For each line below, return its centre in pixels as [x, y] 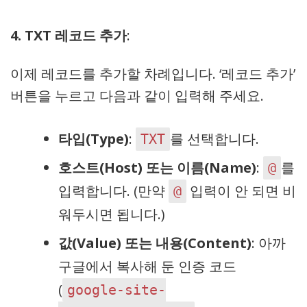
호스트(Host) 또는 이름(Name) [157, 168]
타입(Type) [94, 139]
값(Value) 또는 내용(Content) [155, 243]
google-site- [116, 290]
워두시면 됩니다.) [112, 214]
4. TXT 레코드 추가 [69, 35]
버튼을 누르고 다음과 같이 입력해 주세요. [137, 96]
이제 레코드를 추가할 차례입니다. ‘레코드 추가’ [153, 74]
